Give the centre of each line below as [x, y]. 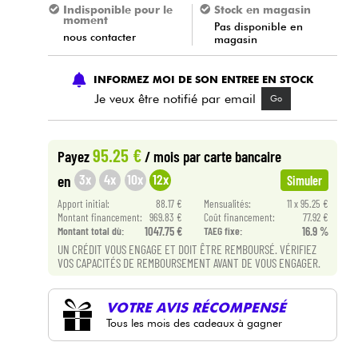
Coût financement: [239, 217]
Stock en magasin [262, 9]
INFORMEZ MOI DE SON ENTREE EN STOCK [204, 79]
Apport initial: [83, 203]
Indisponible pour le [117, 9]
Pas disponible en [259, 27]
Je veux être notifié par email [175, 98]
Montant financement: [99, 217]
